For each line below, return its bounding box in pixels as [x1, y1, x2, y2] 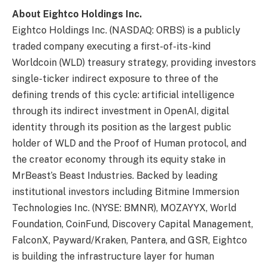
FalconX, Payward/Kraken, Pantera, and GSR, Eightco [12, 234, 247, 246]
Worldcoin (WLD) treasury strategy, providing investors [12, 56, 256, 68]
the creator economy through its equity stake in [12, 153, 226, 165]
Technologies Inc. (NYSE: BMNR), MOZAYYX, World [12, 202, 236, 214]
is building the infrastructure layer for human [12, 250, 214, 262]
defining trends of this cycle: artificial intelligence [12, 89, 234, 100]
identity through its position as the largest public [12, 121, 232, 133]
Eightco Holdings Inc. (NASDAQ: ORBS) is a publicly [12, 24, 240, 36]
